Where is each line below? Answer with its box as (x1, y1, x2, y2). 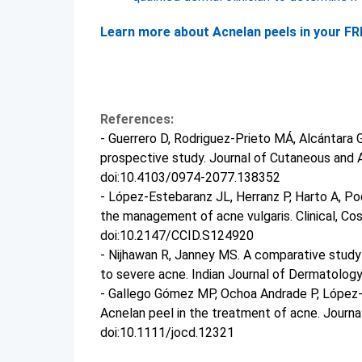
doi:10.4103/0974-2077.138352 (100, 170, 280, 185)
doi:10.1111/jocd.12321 (100, 325, 234, 340)
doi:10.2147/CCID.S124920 (100, 228, 254, 243)
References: (100, 112, 174, 127)
